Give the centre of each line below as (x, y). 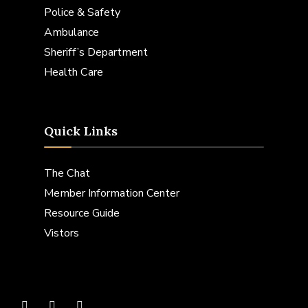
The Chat (67, 174)
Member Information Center (112, 194)
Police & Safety (82, 13)
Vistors (62, 233)
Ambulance (71, 33)
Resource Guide (82, 213)
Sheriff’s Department (96, 53)
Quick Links (81, 131)
